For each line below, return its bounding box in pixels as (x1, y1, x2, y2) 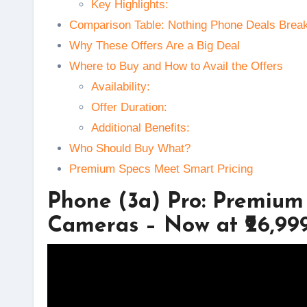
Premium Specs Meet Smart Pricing (69, 162, 253, 175)
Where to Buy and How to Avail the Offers (69, 60, 283, 73)
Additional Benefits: (91, 121, 190, 134)
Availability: (91, 80, 150, 93)
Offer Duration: (91, 101, 167, 114)
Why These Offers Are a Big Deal (69, 39, 240, 52)
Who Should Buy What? (69, 142, 191, 155)
